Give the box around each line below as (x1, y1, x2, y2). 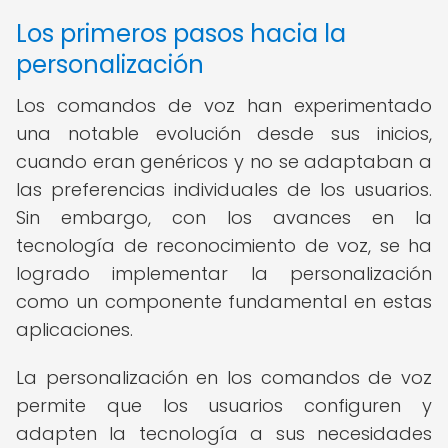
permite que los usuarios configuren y (16, 393, 432, 418)
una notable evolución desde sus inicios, (16, 121, 432, 146)
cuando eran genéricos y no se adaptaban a (16, 149, 432, 174)
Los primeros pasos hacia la (16, 17, 346, 50)
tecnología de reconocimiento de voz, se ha (16, 233, 432, 258)
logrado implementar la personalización (16, 261, 432, 286)
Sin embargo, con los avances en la (16, 205, 432, 230)
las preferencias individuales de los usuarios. (16, 177, 432, 202)
